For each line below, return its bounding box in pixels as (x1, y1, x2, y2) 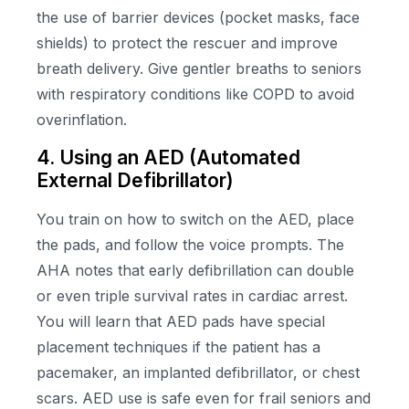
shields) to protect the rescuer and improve (37, 34, 338, 53)
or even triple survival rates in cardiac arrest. (37, 286, 348, 305)
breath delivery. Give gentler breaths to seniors (37, 59, 362, 79)
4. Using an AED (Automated (37, 145, 300, 169)
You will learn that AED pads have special (37, 311, 325, 330)
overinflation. (37, 110, 131, 130)
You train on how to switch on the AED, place (37, 209, 354, 228)
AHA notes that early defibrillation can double (37, 260, 354, 279)
